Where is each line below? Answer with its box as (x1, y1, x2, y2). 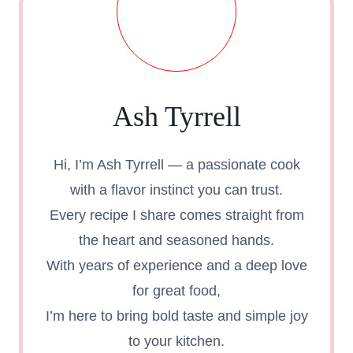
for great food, (132, 282, 221, 299)
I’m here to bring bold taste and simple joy (45, 307, 308, 324)
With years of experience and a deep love (46, 257, 307, 273)
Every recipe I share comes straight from (49, 206, 304, 223)
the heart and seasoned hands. (79, 232, 274, 248)
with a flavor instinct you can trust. (70, 181, 283, 198)
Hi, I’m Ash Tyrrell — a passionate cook (53, 156, 300, 173)
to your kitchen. (128, 333, 225, 349)
